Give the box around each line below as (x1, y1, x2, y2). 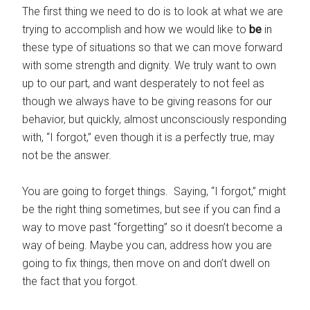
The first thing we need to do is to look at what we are (22, 5, 284, 18)
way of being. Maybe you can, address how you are (22, 239, 273, 252)
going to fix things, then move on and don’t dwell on (22, 257, 271, 270)
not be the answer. (22, 149, 112, 162)
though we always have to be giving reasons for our (22, 95, 273, 108)
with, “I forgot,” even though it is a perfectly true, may (22, 131, 275, 144)
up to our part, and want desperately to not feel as (22, 77, 265, 90)
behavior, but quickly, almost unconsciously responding (22, 113, 287, 126)
